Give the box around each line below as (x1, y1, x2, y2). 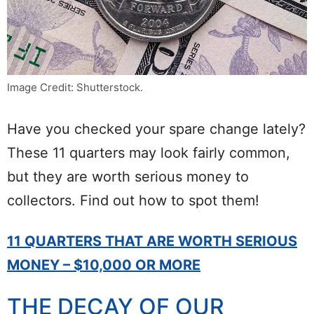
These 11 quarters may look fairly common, (7, 144, 290, 162)
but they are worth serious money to (7, 168, 249, 186)
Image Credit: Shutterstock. (7, 81, 143, 95)
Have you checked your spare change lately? (7, 121, 306, 138)
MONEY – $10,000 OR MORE (7, 257, 200, 274)
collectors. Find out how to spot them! (7, 192, 259, 210)
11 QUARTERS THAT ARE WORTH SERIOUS (7, 233, 297, 250)
